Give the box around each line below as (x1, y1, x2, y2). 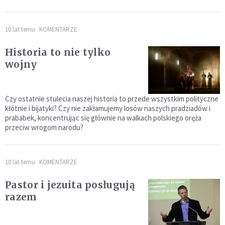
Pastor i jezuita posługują (5, 178, 135, 191)
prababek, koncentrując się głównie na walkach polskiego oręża (5, 113, 201, 123)
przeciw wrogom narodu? (5, 122, 83, 132)
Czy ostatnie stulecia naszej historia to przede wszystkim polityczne (5, 93, 218, 103)
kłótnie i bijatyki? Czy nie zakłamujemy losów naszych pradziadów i (5, 103, 210, 113)
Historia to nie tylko (5, 46, 111, 58)
